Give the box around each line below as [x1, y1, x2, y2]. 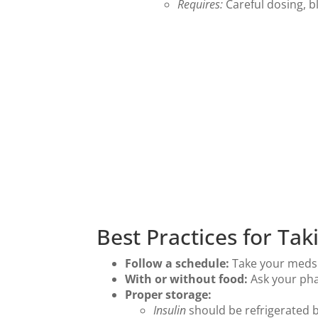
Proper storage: [125, 287, 212, 302]
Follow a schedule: [125, 256, 229, 271]
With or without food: [125, 271, 248, 287]
